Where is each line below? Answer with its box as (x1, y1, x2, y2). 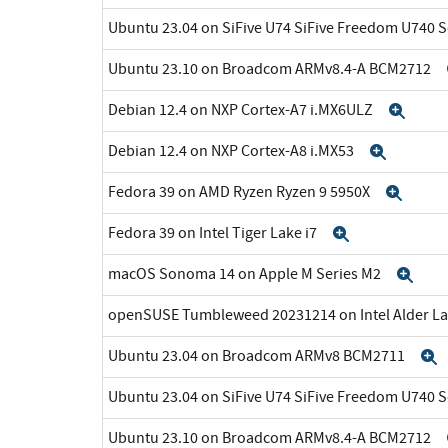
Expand (349, 225, 417, 242)
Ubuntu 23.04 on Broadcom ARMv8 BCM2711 (108, 345, 408, 366)
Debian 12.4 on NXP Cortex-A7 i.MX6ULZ (108, 99, 376, 120)
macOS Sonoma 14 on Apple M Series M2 (108, 263, 384, 284)
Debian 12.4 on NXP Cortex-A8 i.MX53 (108, 140, 357, 161)
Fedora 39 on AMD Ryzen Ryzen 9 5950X (108, 181, 373, 202)
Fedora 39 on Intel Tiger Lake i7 (108, 222, 320, 243)
